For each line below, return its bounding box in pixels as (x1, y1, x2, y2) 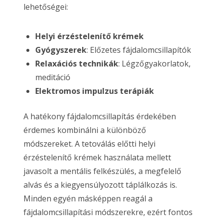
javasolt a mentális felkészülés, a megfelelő (23, 165, 181, 176)
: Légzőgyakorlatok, (118, 58, 191, 69)
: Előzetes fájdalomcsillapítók (87, 44, 191, 55)
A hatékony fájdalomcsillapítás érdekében (23, 110, 176, 122)
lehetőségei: (23, 1, 68, 12)
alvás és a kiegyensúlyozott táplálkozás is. (23, 179, 177, 190)
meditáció (35, 71, 70, 83)
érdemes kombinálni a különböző (23, 124, 146, 135)
